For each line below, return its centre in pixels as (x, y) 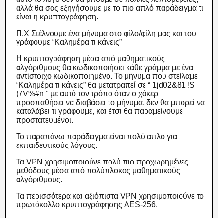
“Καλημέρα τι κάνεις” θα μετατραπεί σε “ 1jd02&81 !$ (105, 85)
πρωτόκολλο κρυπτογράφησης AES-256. (88, 205)
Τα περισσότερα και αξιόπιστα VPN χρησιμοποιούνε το (110, 196)
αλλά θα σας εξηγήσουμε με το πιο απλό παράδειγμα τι (110, 8)
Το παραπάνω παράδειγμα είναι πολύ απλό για (97, 136)
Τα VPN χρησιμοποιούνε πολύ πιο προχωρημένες (102, 162)
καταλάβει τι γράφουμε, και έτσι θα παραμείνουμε (100, 111)
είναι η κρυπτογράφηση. (58, 17)
